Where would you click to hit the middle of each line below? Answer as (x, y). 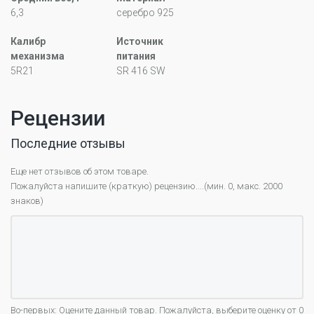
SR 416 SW (141, 71)
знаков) (27, 201)
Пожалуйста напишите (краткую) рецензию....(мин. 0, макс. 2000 (146, 186)
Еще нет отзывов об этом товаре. (80, 172)
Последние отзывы (68, 144)
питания (136, 56)
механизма (37, 56)
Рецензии (58, 118)
